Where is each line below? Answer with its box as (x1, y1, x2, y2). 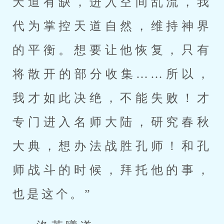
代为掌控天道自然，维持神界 (12, 19, 211, 32)
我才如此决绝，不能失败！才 (12, 91, 211, 104)
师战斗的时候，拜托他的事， (12, 163, 211, 176)
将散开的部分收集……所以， (12, 67, 211, 80)
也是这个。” (12, 187, 93, 200)
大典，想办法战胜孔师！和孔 (12, 139, 211, 152)
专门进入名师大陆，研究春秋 (12, 115, 211, 128)
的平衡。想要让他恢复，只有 (12, 43, 211, 56)
